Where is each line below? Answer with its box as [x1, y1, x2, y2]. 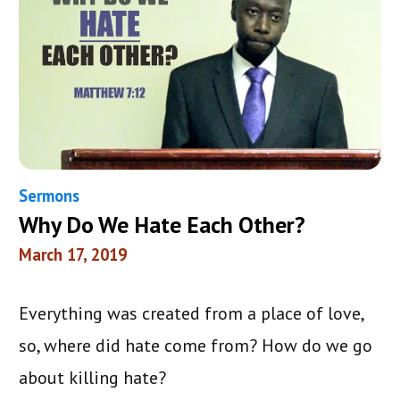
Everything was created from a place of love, [19, 302, 364, 326]
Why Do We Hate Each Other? [19, 210, 306, 240]
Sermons [19, 185, 80, 207]
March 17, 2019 [19, 244, 128, 266]
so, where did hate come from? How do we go [19, 334, 373, 358]
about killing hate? [19, 366, 167, 390]
